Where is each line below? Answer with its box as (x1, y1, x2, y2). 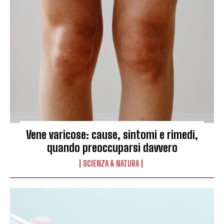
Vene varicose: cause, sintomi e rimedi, (26, 128, 198, 142)
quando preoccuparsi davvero (46, 141, 177, 155)
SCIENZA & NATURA (82, 158, 139, 168)
